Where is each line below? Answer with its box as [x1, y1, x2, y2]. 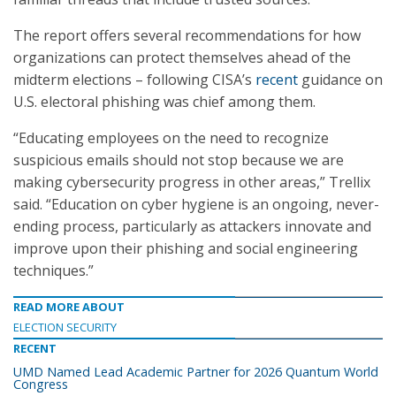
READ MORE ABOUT [13, 299, 125, 315]
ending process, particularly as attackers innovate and [13, 217, 371, 236]
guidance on [298, 70, 383, 89]
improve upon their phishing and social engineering [13, 239, 358, 258]
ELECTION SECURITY [13, 319, 117, 335]
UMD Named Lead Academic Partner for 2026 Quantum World [13, 363, 378, 380]
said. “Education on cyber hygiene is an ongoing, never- [13, 194, 379, 214]
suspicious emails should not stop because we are [13, 150, 344, 170]
